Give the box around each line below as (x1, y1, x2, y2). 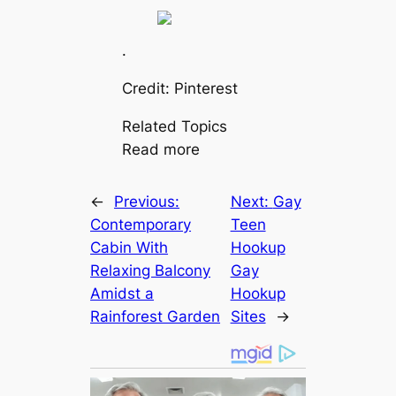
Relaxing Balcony (90, 261, 211, 279)
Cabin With (90, 238, 169, 256)
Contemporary (90, 215, 192, 233)
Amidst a (90, 284, 155, 302)
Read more (121, 140, 200, 158)
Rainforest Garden (90, 307, 221, 325)
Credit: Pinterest (121, 80, 238, 98)
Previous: (114, 192, 180, 210)
